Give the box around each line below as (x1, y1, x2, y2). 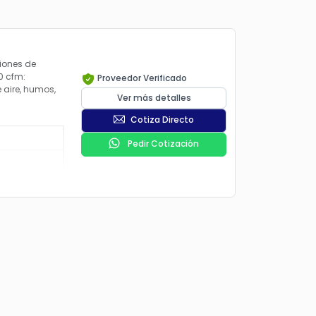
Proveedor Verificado (95, 72, 187, 84)
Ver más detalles (116, 92, 191, 104)
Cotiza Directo (130, 114, 194, 126)
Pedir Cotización (126, 138, 199, 150)
